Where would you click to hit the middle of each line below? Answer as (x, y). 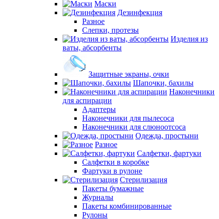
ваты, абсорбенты (92, 48)
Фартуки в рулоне (112, 171)
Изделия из (189, 39)
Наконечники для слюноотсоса (134, 127)
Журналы (98, 197)
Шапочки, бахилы (163, 83)
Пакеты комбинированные (127, 206)
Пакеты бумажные (113, 188)
